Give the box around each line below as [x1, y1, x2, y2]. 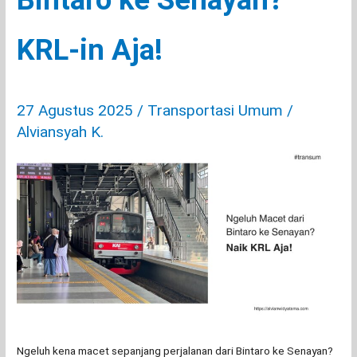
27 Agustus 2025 [17, 100, 138, 120]
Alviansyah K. [17, 122, 104, 141]
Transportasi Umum [147, 100, 284, 120]
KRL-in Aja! [17, 33, 163, 68]
